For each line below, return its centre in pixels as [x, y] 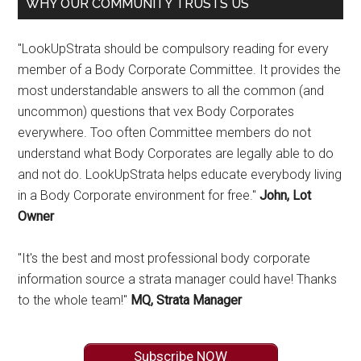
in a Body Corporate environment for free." [139, 195]
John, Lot [286, 195]
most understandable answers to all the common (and [171, 90]
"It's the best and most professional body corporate [164, 258]
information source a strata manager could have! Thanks [178, 279]
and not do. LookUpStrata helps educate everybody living [180, 174]
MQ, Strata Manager [187, 300]
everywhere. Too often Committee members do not [165, 132]
